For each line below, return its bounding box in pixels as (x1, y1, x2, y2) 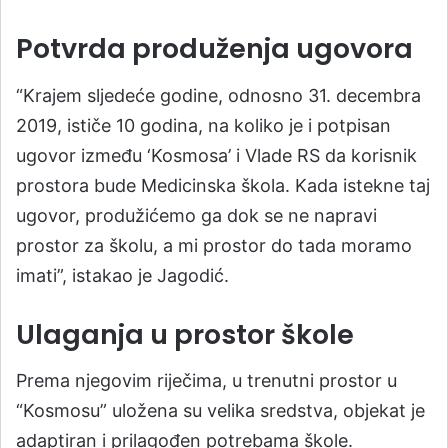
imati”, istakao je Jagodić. (16, 264, 229, 286)
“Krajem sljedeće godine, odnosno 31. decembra (16, 84, 421, 106)
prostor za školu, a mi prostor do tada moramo (16, 234, 412, 256)
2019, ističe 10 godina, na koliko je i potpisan (16, 114, 391, 136)
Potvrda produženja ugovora (16, 30, 413, 67)
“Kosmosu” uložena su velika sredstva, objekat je (16, 400, 425, 421)
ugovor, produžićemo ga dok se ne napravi (16, 204, 377, 226)
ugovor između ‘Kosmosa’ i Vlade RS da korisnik (16, 144, 417, 166)
